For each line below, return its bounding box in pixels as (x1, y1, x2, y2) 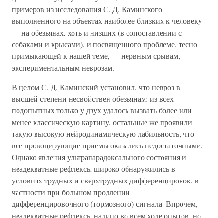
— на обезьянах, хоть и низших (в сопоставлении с (12, 27, 182, 37)
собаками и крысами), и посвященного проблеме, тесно (12, 39, 197, 49)
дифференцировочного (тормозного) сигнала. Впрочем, (12, 199, 198, 209)
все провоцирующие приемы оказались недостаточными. (12, 140, 203, 150)
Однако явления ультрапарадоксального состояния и (12, 152, 186, 162)
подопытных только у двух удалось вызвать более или (12, 105, 192, 115)
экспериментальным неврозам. (12, 62, 114, 73)
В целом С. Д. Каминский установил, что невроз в (12, 82, 180, 92)
